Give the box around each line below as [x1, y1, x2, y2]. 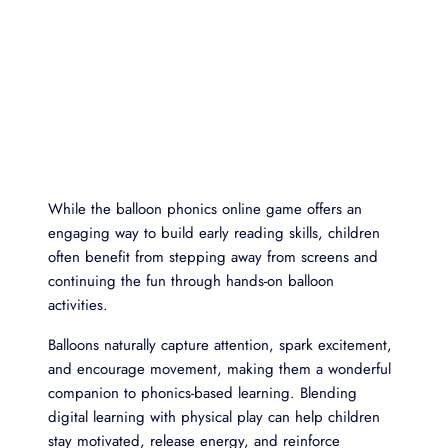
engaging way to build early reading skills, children [48, 221, 380, 244]
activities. [48, 293, 113, 316]
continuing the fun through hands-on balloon [48, 269, 334, 292]
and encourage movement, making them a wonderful [48, 357, 391, 380]
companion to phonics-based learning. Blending [48, 381, 357, 404]
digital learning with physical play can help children [48, 405, 380, 428]
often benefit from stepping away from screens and [48, 245, 378, 268]
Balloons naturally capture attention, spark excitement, [48, 333, 392, 356]
